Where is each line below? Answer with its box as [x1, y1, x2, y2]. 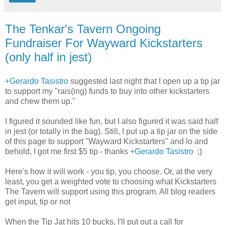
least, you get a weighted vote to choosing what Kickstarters [5, 177, 216, 186]
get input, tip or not [5, 197, 70, 206]
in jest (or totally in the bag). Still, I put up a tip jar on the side [5, 127, 217, 136]
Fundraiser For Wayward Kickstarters [5, 36, 202, 50]
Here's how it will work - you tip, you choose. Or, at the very [5, 167, 212, 176]
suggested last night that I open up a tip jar [68, 76, 220, 85]
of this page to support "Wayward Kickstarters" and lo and [5, 137, 208, 146]
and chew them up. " [5, 96, 75, 105]
